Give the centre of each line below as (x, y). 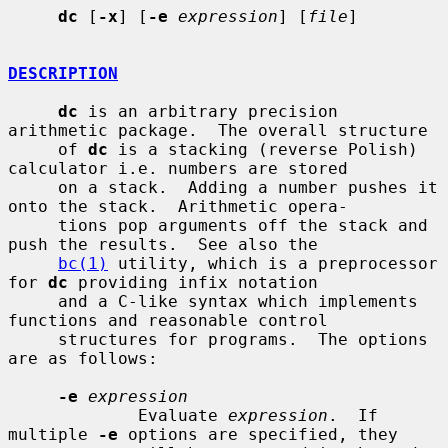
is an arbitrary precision (208, 111)
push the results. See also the (163, 244)
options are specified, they (258, 434)
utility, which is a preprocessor (273, 263)
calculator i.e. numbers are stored (178, 168)
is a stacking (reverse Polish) (263, 149)
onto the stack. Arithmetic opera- (178, 206)
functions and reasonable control (168, 320)
